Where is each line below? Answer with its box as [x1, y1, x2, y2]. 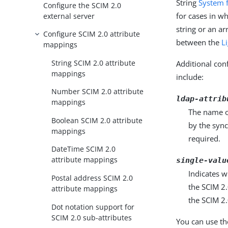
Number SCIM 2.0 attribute [51, 87, 144, 97]
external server [43, 11, 95, 21]
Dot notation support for [51, 202, 135, 212]
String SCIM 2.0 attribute [51, 58, 136, 68]
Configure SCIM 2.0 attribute [43, 29, 140, 39]
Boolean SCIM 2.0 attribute [51, 115, 143, 125]
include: [176, 72, 204, 82]
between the [176, 37, 222, 47]
